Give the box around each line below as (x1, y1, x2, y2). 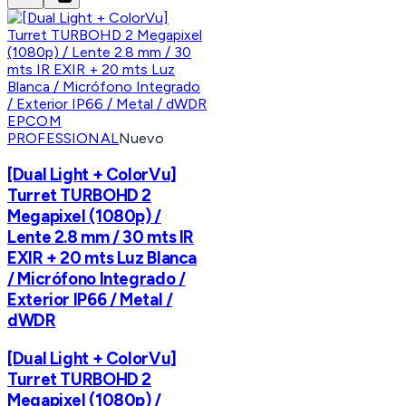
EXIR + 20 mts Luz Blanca (7, 246, 198, 268)
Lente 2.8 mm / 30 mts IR (7, 226, 195, 247)
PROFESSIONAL (7, 130, 119, 148)
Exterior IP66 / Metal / (7, 288, 173, 310)
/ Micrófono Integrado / (7, 267, 186, 289)
